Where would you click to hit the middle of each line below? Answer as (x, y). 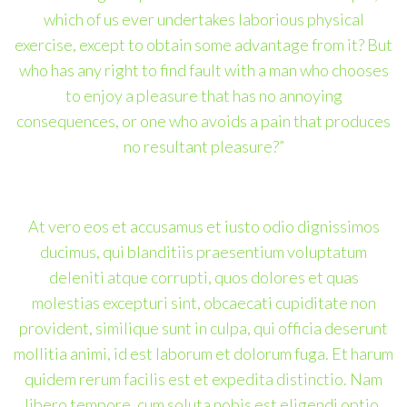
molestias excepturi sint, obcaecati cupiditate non (203, 303)
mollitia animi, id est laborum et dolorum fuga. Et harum (203, 353)
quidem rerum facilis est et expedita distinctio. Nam (203, 379)
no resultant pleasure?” (203, 146)
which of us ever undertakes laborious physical (203, 19)
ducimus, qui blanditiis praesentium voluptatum (203, 252)
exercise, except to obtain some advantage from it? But (203, 45)
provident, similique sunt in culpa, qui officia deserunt (203, 328)
